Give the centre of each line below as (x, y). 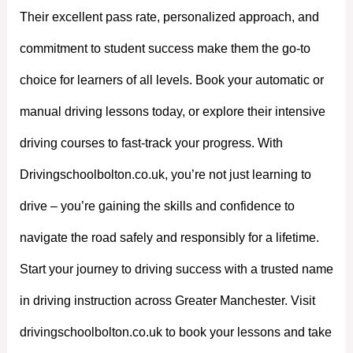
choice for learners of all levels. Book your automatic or (171, 80)
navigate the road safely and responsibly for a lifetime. (169, 237)
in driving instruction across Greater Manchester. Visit (167, 300)
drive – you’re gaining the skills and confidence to (157, 206)
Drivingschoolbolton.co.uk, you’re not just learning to (165, 174)
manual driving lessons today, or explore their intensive (172, 111)
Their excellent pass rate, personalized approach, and (169, 17)
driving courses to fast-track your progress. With (151, 143)
